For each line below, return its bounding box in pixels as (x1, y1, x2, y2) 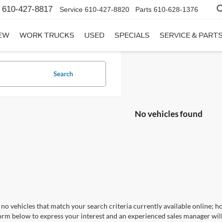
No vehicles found (135, 109, 203, 119)
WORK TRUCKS (19, 31, 74, 39)
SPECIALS (114, 31, 150, 39)
